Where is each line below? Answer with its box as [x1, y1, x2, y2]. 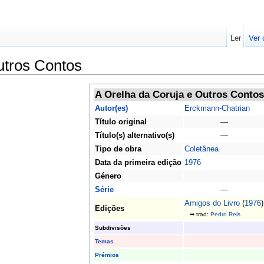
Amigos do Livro [184, 199, 240, 208]
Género [94, 171, 121, 181]
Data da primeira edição [94, 158, 181, 167]
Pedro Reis [210, 211, 240, 218]
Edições [94, 204, 124, 213]
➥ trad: [184, 211, 210, 218]
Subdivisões [94, 225, 131, 232]
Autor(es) [94, 104, 128, 113]
